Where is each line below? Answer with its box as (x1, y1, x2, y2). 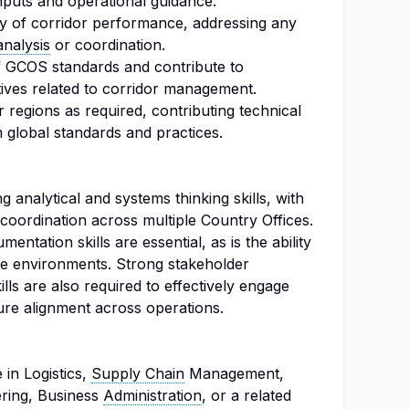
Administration (103, 386, 202, 404)
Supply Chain (91, 364, 184, 383)
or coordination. (50, 36, 165, 54)
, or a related (202, 386, 291, 404)
